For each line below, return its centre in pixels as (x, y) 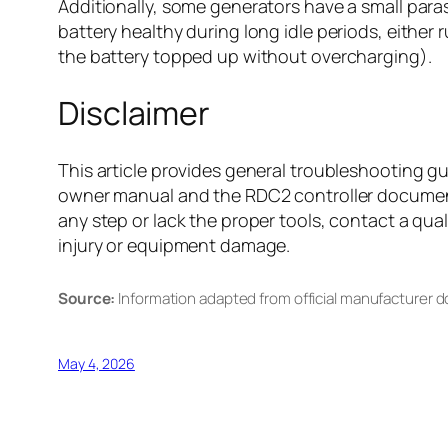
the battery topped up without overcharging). (245, 55)
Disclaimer (134, 113)
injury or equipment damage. (174, 244)
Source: (87, 298)
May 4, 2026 (96, 364)
